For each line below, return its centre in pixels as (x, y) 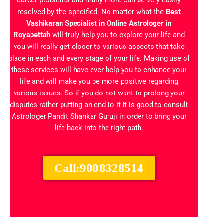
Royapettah (33, 35)
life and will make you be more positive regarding (99, 82)
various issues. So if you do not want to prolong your (99, 93)
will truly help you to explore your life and (118, 35)
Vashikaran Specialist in (66, 23)
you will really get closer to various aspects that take (99, 47)
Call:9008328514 (99, 168)
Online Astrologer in (139, 23)
